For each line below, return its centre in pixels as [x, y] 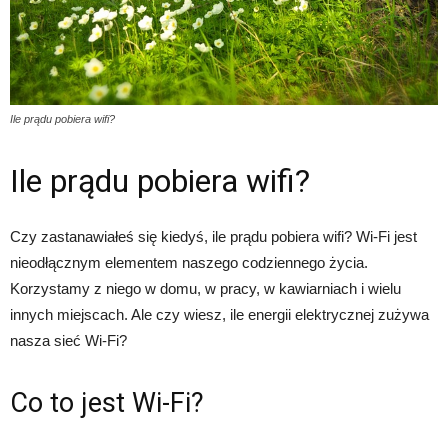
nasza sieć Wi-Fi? [68, 341]
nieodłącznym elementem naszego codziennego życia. [189, 263]
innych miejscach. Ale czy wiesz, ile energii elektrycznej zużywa [219, 315]
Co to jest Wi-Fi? [107, 403]
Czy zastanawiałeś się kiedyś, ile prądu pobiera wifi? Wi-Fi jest [213, 237]
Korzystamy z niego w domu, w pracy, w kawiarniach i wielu [205, 289]
